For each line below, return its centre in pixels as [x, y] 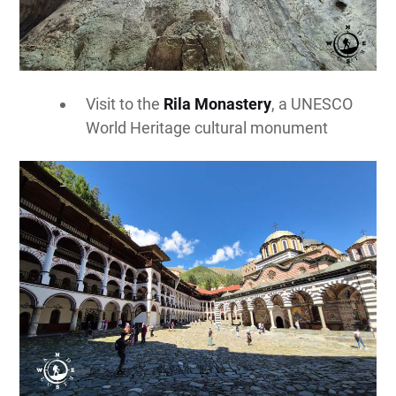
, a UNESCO [312, 103]
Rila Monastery [218, 103]
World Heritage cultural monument [207, 127]
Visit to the [125, 103]
